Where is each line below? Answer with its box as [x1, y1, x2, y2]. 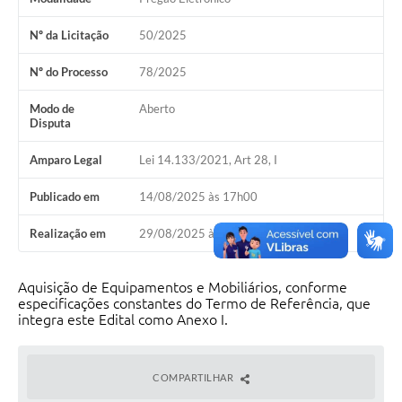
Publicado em [30, 189, 100, 205]
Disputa [30, 116, 71, 131]
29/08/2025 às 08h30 [138, 226, 258, 241]
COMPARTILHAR [153, 371, 236, 384]
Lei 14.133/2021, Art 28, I [138, 153, 277, 168]
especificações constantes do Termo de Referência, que [18, 295, 371, 312]
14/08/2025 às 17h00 [138, 189, 258, 205]
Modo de [30, 101, 74, 117]
